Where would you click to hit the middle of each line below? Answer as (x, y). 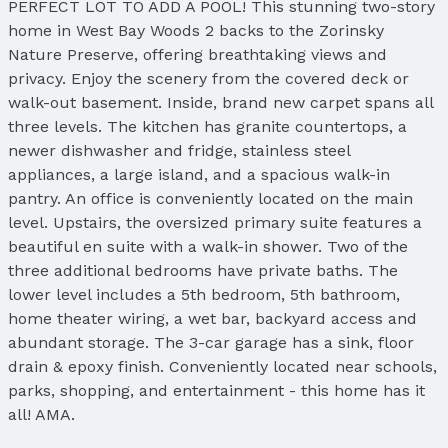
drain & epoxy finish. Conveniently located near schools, (222, 366)
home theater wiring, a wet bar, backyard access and (212, 318)
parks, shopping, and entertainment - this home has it (216, 390)
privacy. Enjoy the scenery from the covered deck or (208, 78)
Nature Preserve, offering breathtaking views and (197, 54)
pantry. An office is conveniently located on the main (210, 198)
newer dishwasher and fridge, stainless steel (179, 150)
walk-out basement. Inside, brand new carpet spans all (220, 102)
